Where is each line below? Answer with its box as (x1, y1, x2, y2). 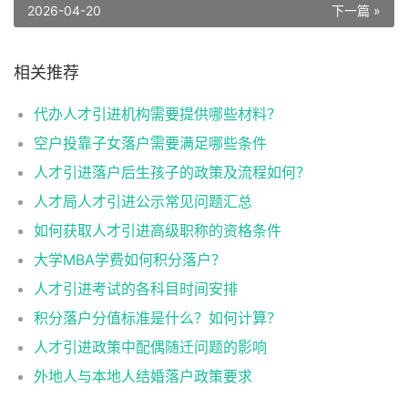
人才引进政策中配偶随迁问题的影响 (34, 337, 267, 356)
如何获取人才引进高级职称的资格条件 (34, 220, 281, 240)
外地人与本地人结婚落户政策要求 (34, 366, 252, 385)
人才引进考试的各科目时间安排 (34, 279, 238, 298)
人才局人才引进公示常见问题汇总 (34, 191, 252, 210)
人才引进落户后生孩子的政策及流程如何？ (34, 162, 311, 181)
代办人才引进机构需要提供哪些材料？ (34, 104, 281, 123)
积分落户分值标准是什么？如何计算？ (34, 308, 281, 327)
